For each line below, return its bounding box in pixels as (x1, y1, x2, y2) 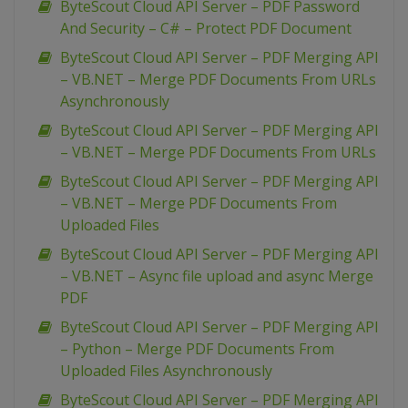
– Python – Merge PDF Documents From (60, 339, 334, 360)
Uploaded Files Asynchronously (60, 361, 272, 382)
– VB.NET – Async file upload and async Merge (60, 266, 373, 287)
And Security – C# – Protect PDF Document (60, 18, 352, 39)
